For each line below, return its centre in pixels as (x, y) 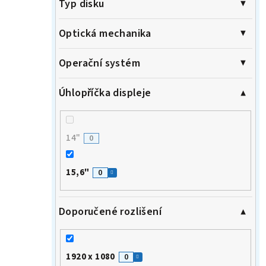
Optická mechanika (105, 34)
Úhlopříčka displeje (105, 93)
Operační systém (99, 64)
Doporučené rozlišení (110, 211)
